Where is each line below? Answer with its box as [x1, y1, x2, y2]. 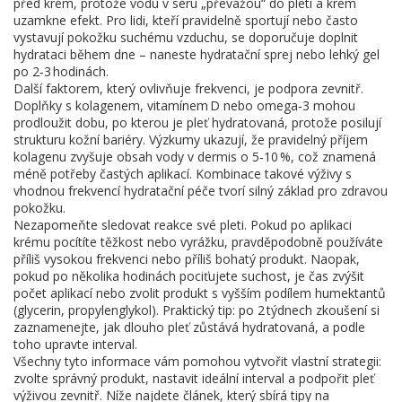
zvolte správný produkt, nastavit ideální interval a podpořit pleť [13, 370, 374, 387]
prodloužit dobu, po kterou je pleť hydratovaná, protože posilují [13, 114, 381, 131]
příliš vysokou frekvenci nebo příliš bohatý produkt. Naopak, [13, 250, 360, 267]
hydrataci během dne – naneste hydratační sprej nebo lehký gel [13, 46, 380, 63]
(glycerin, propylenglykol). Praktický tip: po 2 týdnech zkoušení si [13, 301, 380, 319]
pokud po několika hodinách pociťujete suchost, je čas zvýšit [13, 267, 364, 284]
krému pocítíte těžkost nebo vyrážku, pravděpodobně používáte [13, 233, 383, 250]
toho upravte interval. [13, 336, 137, 353]
